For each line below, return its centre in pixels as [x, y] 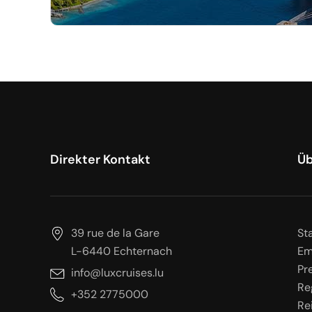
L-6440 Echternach [122, 251]
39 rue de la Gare [115, 233]
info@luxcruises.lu [117, 273]
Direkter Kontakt [100, 159]
